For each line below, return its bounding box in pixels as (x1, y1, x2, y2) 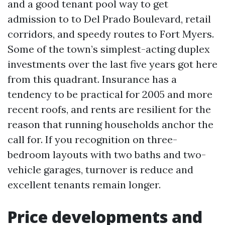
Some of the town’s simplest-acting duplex (8, 43, 210, 55)
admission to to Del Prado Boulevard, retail (8, 13, 211, 25)
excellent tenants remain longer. (8, 178, 161, 191)
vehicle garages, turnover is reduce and (8, 163, 193, 176)
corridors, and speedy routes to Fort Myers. (8, 28, 214, 40)
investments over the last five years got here (8, 58, 217, 70)
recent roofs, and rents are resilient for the (8, 103, 211, 116)
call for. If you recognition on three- (8, 133, 177, 146)
